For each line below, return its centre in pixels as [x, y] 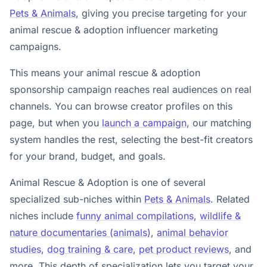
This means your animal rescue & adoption [105, 73]
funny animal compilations [135, 216]
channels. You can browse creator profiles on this [121, 106]
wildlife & [220, 216]
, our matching [219, 123]
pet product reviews [184, 249]
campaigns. [35, 46]
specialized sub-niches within [77, 199]
